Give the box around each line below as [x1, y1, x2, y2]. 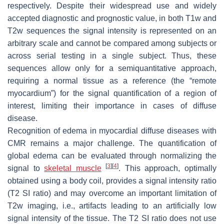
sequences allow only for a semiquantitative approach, [7, 63, 216, 72]
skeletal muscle [44, 163, 101, 172]
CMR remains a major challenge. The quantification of [7, 138, 216, 147]
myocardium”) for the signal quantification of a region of [7, 88, 216, 97]
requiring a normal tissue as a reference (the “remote [7, 76, 216, 85]
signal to [7, 163, 44, 172]
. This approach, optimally [118, 163, 217, 172]
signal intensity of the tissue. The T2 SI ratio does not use [7, 213, 216, 222]
